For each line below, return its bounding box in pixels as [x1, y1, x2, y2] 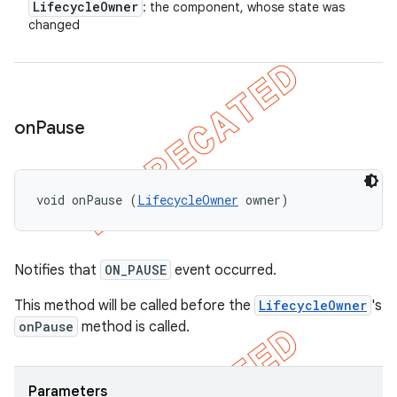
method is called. [78, 318, 190, 336]
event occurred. [171, 261, 276, 279]
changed [28, 17, 80, 33]
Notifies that [14, 261, 100, 279]
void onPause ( [36, 191, 137, 208]
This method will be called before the [14, 297, 254, 315]
